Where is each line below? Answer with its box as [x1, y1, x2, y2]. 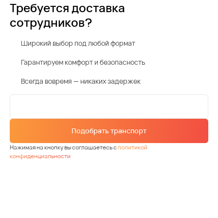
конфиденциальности [10, 152, 71, 161]
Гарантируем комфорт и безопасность [21, 57, 145, 67]
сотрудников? [10, 14, 92, 31]
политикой [118, 143, 147, 152]
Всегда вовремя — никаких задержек [21, 76, 141, 86]
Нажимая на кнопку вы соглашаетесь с [10, 143, 118, 152]
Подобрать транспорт [72, 126, 146, 136]
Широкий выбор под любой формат [21, 38, 135, 48]
